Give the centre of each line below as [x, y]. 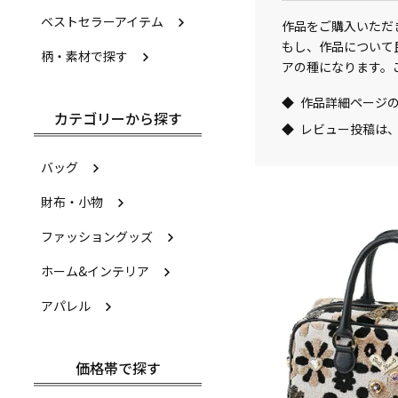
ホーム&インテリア [95, 271]
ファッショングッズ [97, 236]
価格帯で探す [118, 368]
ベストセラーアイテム [102, 21]
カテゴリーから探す [118, 118]
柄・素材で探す [84, 56]
